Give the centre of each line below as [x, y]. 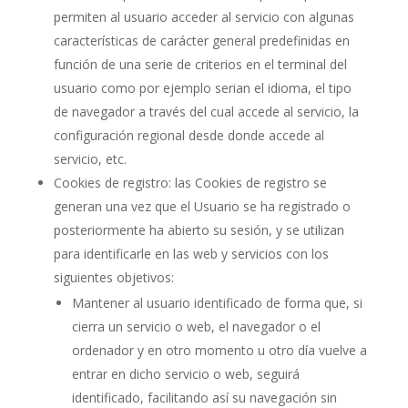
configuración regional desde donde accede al [189, 135]
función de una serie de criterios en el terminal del [200, 64]
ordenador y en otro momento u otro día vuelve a [219, 350]
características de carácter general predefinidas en [201, 41]
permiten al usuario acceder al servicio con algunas [204, 17]
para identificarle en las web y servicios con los [191, 254]
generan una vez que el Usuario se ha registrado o [202, 206]
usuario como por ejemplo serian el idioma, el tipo [202, 88]
